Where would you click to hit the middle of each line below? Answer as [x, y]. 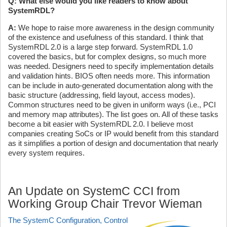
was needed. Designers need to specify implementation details [111, 66]
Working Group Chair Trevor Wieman [105, 203]
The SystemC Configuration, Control [68, 220]
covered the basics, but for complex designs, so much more [107, 56]
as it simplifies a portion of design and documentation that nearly [113, 143]
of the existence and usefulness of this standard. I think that [106, 37]
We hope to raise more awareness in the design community [115, 27]
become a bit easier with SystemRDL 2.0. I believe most [101, 124]
